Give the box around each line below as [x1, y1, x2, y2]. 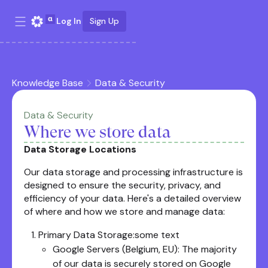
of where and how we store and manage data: [24, 205, 225, 218]
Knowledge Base [12, 77, 83, 89]
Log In [56, 15, 81, 26]
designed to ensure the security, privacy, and [24, 179, 221, 191]
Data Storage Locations [24, 143, 136, 156]
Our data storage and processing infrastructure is [24, 166, 243, 178]
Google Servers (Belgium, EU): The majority [53, 243, 237, 255]
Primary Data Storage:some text [38, 229, 179, 241]
